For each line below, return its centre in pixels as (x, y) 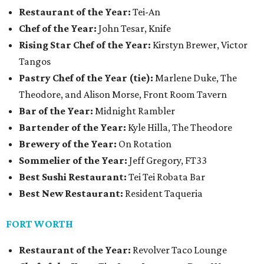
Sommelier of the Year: (73, 161)
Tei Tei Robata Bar (166, 177)
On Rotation (144, 144)
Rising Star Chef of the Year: (85, 45)
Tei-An (146, 12)
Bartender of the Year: (72, 128)
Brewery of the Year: (68, 144)
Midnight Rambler (134, 111)
